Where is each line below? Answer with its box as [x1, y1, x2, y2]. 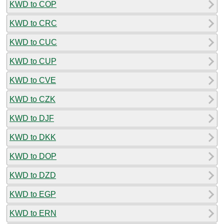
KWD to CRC [9, 18, 57, 27]
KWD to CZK [9, 94, 55, 103]
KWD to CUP [9, 56, 56, 65]
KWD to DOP [9, 151, 56, 160]
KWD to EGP [9, 189, 56, 198]
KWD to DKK [9, 132, 56, 141]
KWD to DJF [9, 113, 54, 122]
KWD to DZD [9, 170, 56, 179]
